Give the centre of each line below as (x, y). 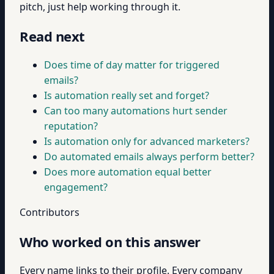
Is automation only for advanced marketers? (147, 141)
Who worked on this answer (110, 242)
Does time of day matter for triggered (132, 65)
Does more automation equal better (128, 172)
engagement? (76, 187)
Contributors (50, 212)
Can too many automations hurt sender (136, 111)
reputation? (71, 126)
